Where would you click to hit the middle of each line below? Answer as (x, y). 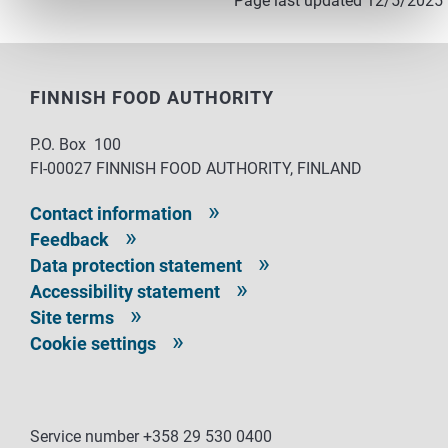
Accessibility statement (125, 291)
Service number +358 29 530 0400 (151, 436)
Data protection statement (136, 265)
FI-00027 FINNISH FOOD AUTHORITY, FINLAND (196, 168)
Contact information (111, 213)
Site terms (72, 317)
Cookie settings (93, 343)
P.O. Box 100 (75, 144)
